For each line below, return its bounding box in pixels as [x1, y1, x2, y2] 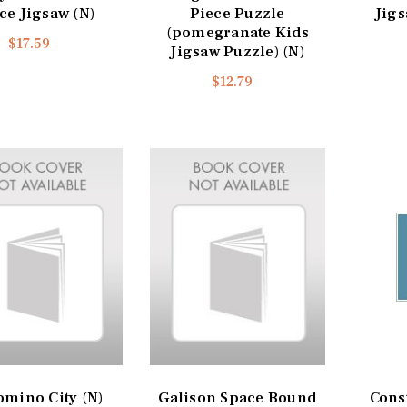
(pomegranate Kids [165, 23, 309, 44]
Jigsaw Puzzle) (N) [170, 42, 304, 63]
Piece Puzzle [189, 4, 285, 25]
